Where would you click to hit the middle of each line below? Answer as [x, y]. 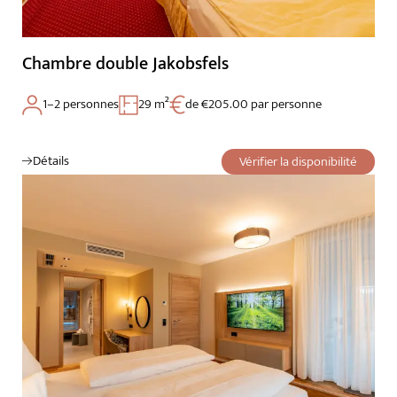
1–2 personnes [81, 105]
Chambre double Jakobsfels [125, 64]
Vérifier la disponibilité [298, 162]
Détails [51, 161]
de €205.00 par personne [253, 105]
